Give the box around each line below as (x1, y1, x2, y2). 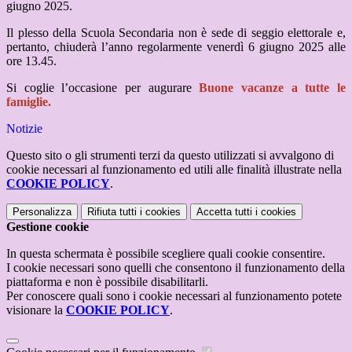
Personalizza (13, 206, 71, 218)
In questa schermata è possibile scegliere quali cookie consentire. (6, 247, 325, 261)
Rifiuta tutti (87, 206, 137, 218)
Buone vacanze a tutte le (199, 81, 346, 95)
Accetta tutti (196, 206, 252, 218)
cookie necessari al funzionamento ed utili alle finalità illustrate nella (6, 163, 342, 177)
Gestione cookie (6, 220, 89, 234)
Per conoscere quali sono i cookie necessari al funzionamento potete (6, 289, 342, 303)
